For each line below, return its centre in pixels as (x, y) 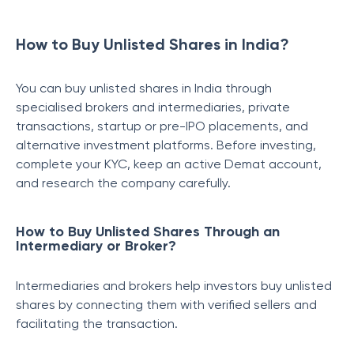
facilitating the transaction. (97, 324)
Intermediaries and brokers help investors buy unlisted (174, 286)
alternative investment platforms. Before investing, (166, 145)
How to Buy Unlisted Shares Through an (148, 232)
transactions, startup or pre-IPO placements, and (162, 126)
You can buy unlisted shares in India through (144, 88)
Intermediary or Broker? (96, 246)
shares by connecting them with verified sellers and (166, 305)
